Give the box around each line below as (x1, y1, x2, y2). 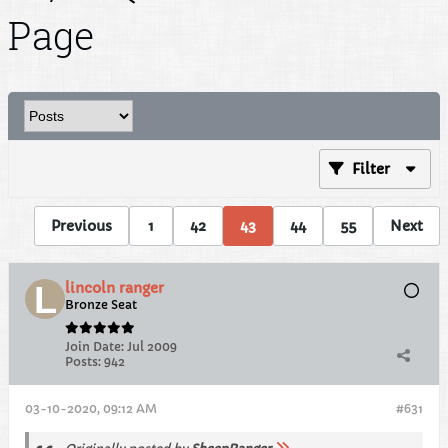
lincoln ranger (65, 279, 164, 297)
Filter (352, 160, 390, 178)
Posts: (65, 354, 101, 369)
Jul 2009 (127, 339, 177, 354)
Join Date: (65, 339, 124, 354)
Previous (51, 216, 112, 235)
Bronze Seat (65, 297, 137, 312)
